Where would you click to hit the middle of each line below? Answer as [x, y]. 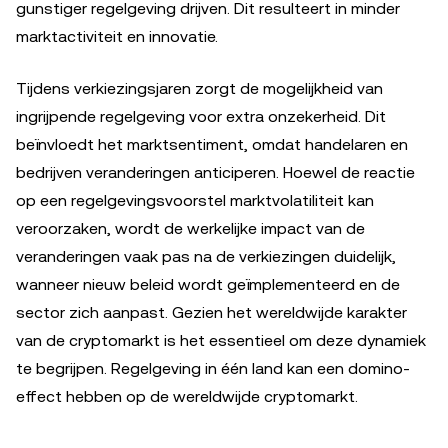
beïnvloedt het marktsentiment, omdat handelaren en [212, 144]
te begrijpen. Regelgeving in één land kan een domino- [213, 368]
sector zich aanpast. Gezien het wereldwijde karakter [211, 312]
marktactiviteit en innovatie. [117, 36]
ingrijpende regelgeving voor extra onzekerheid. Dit [201, 116]
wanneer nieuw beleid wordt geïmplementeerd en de [208, 284]
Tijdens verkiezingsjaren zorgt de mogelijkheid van [199, 88]
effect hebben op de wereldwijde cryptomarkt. [187, 396]
